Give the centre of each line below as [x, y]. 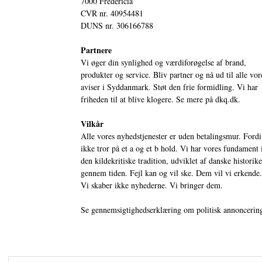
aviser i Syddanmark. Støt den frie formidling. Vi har [169, 87]
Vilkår [92, 124]
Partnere [96, 50]
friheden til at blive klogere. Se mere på [148, 99]
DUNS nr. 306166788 [117, 26]
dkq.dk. [228, 99]
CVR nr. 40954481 [112, 13]
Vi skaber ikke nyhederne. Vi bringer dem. [152, 185]
